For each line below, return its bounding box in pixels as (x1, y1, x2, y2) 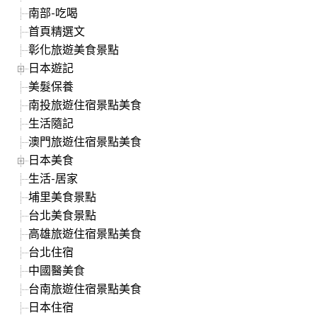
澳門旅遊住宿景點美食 (28, 134, 142, 148)
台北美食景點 (28, 207, 97, 221)
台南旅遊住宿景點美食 (28, 281, 142, 295)
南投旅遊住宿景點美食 (28, 97, 142, 111)
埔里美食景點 (28, 189, 97, 203)
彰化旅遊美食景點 (28, 42, 120, 56)
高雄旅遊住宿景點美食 (28, 226, 142, 240)
